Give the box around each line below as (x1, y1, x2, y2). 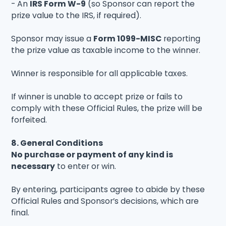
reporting (161, 32, 201, 44)
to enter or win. (55, 160, 117, 172)
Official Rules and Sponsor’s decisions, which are (11, 195, 199, 207)
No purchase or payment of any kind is (11, 148, 174, 160)
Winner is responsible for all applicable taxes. (11, 67, 188, 79)
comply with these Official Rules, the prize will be (11, 102, 203, 114)
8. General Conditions (11, 137, 103, 149)
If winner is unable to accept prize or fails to (11, 90, 183, 102)
